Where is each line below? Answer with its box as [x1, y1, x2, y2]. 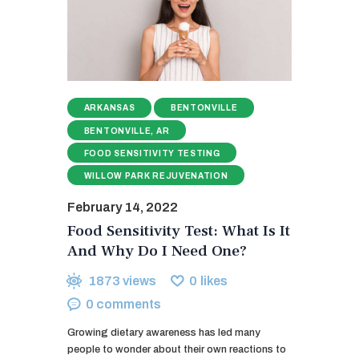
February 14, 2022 [67, 200, 178, 214]
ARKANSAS [83, 103, 135, 113]
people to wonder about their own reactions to [67, 343, 286, 355]
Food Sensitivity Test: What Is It [67, 220, 290, 241]
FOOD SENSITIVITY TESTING [83, 148, 220, 158]
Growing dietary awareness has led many [67, 326, 260, 338]
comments [96, 296, 162, 311]
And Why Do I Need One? [67, 240, 247, 261]
